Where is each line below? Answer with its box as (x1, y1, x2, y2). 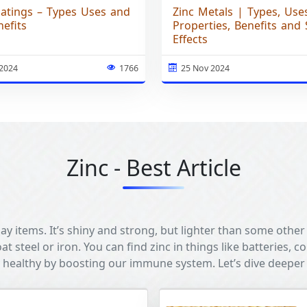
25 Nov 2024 (181, 62, 230, 75)
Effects (173, 32, 208, 47)
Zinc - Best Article (66, 153, 241, 183)
